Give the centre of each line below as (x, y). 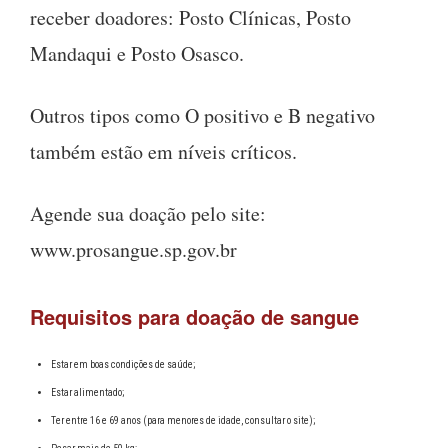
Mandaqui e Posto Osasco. (137, 53)
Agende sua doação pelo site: (148, 213)
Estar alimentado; (87, 392)
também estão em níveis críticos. (163, 151)
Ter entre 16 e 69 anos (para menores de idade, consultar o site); (183, 420)
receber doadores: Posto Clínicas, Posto (190, 17)
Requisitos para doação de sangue (194, 316)
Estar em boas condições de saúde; (123, 364)
